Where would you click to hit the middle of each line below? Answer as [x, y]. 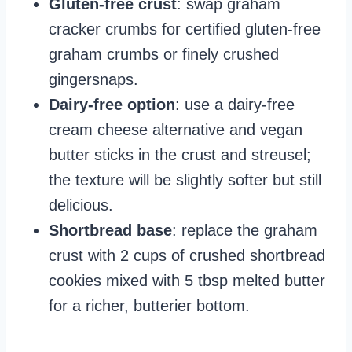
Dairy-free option [112, 105]
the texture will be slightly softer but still [185, 180]
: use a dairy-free [235, 105]
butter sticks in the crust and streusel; [180, 155]
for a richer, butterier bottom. [149, 306]
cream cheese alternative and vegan [176, 130]
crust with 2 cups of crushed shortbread [187, 256]
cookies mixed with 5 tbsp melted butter [187, 281]
